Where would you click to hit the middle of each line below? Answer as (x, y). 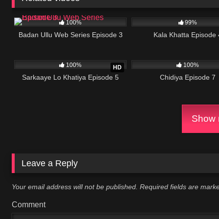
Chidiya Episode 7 (188, 77)
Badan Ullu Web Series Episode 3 (70, 34)
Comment (29, 205)
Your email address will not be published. (75, 186)
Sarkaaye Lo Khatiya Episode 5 (70, 77)
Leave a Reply (50, 164)
